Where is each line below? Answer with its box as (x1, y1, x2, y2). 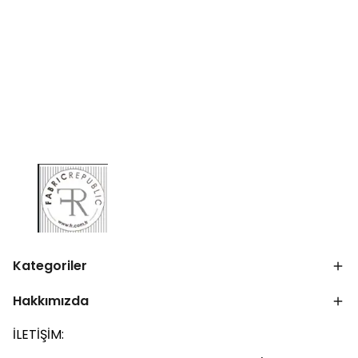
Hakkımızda (13, 292, 89, 310)
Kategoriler (13, 257, 87, 275)
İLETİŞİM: (13, 325, 64, 344)
